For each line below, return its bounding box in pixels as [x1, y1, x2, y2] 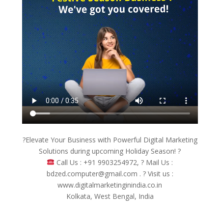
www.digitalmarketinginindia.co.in [57, 180, 163, 190]
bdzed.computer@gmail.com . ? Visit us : [46, 168, 173, 178]
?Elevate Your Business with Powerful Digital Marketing [22, 135, 197, 144]
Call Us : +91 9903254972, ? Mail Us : [55, 157, 173, 167]
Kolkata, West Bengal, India [66, 191, 154, 201]
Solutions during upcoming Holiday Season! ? [39, 146, 181, 156]
